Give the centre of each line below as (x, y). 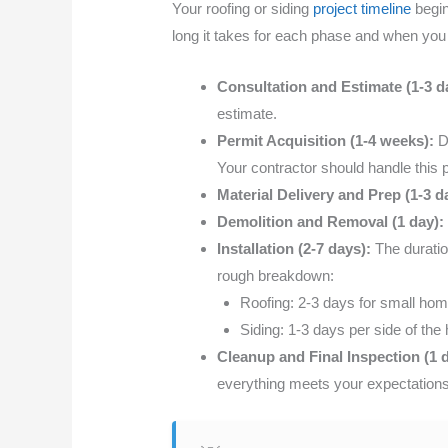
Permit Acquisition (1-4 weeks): (326, 141)
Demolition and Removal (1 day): (331, 222)
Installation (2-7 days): (294, 249)
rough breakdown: (276, 276)
